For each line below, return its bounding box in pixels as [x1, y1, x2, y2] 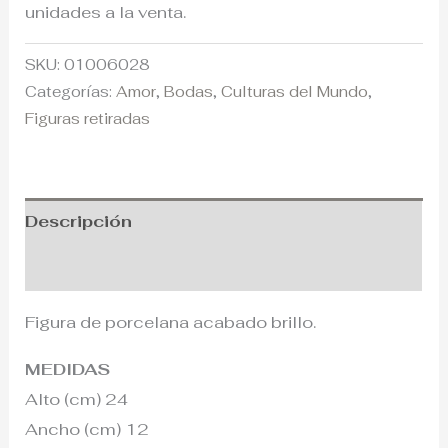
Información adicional [25, 256, 222, 279]
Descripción [25, 210, 133, 233]
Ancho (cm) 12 [25, 417, 150, 440]
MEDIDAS [25, 357, 111, 380]
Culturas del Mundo [221, 82, 369, 102]
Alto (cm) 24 [25, 387, 129, 410]
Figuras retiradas [25, 109, 151, 129]
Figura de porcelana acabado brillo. [25, 311, 317, 334]
